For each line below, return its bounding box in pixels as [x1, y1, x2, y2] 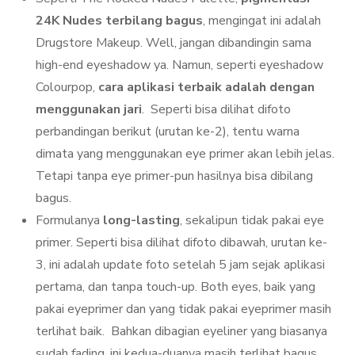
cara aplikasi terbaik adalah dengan [98, 78, 315, 96]
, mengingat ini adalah [203, 11, 321, 29]
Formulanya [36, 211, 103, 229]
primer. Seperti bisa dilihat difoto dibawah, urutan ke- [36, 233, 327, 251]
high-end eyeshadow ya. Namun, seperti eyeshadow [36, 55, 323, 74]
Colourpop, [36, 78, 98, 96]
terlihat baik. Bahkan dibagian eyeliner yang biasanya [36, 322, 327, 340]
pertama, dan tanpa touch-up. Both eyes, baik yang [36, 277, 315, 296]
